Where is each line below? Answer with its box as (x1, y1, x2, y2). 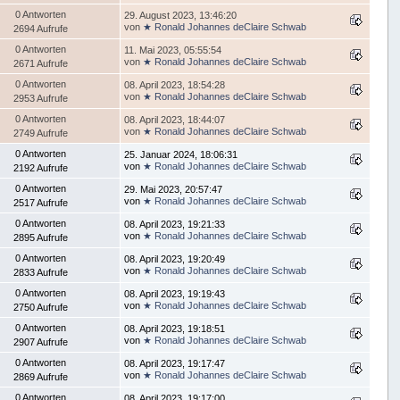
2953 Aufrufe (13, 93, 69, 104)
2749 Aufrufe (13, 128, 69, 139)
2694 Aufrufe (13, 23, 69, 35)
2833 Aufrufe (13, 267, 69, 279)
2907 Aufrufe (13, 337, 69, 348)
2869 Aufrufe (13, 371, 69, 383)
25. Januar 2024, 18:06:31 (124, 149, 238, 161)
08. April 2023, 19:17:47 (124, 358, 226, 370)
